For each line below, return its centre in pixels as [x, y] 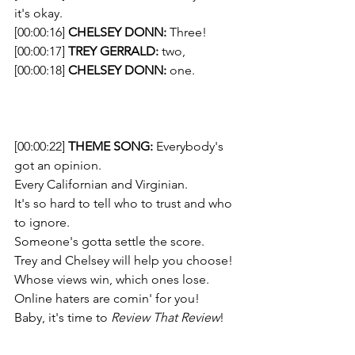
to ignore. [44, 222]
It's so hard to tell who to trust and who [125, 203]
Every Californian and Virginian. [103, 184]
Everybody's [191, 146]
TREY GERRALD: [113, 51]
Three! [187, 32]
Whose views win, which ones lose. [113, 279]
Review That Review [165, 317]
